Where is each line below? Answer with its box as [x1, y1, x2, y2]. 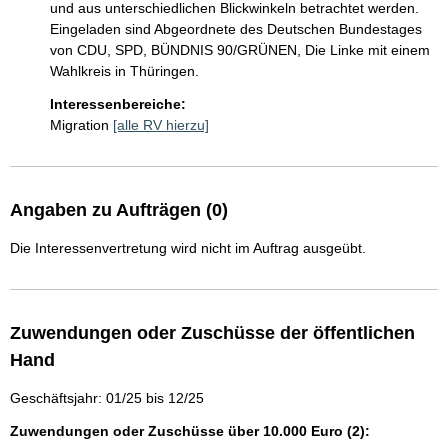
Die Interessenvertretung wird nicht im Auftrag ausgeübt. [10, 240, 366, 256]
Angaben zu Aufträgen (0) [10, 200, 228, 220]
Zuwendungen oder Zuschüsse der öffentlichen [10, 323, 415, 343]
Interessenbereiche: [50, 96, 186, 112]
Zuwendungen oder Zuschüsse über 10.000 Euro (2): [10, 423, 370, 439]
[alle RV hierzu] [113, 117, 209, 133]
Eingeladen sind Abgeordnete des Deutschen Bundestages [50, 21, 426, 37]
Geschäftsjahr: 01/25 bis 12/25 [10, 390, 204, 406]
